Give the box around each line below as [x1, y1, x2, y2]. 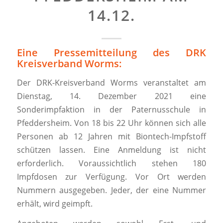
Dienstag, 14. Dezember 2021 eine [16, 90, 207, 102]
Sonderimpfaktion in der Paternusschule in [16, 104, 207, 115]
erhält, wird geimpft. [16, 198, 93, 209]
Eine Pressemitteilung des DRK [16, 46, 207, 59]
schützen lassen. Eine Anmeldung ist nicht [16, 144, 207, 155]
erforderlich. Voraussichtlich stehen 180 [16, 157, 207, 169]
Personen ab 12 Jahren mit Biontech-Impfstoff [16, 130, 207, 142]
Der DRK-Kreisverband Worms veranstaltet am [16, 77, 207, 88]
